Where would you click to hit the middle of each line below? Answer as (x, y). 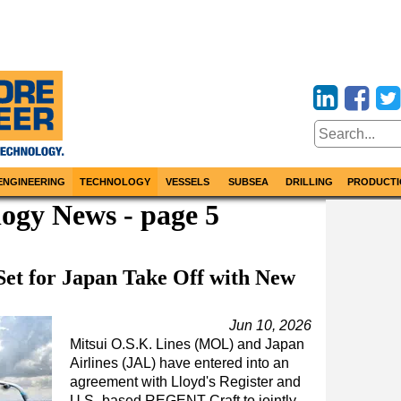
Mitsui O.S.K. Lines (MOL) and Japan (187, 344)
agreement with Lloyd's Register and (185, 382)
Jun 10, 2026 (270, 325)
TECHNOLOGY (115, 182)
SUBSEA (248, 182)
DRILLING (309, 182)
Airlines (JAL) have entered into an (179, 363)
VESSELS (188, 182)
